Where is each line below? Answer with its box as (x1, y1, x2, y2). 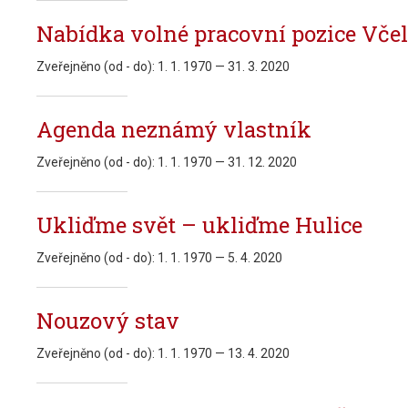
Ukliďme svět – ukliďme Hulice (36, 210, 362, 240)
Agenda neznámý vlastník (36, 115, 311, 144)
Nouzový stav (36, 306, 179, 335)
